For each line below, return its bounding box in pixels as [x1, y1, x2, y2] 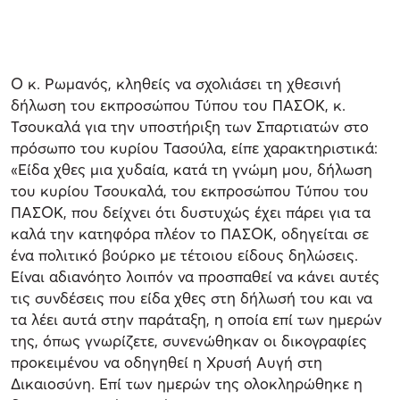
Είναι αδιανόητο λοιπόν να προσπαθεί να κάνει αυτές [11, 266, 379, 286]
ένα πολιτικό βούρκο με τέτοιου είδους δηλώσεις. [11, 245, 358, 264]
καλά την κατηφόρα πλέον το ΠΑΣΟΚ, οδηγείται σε [11, 223, 369, 243]
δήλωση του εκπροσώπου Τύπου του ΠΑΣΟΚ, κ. [11, 95, 346, 114]
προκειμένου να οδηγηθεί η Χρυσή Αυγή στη [11, 352, 322, 371]
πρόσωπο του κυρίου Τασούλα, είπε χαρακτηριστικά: [11, 137, 378, 157]
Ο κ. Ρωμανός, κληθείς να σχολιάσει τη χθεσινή [11, 73, 341, 93]
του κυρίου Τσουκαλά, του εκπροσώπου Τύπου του [11, 180, 369, 200]
